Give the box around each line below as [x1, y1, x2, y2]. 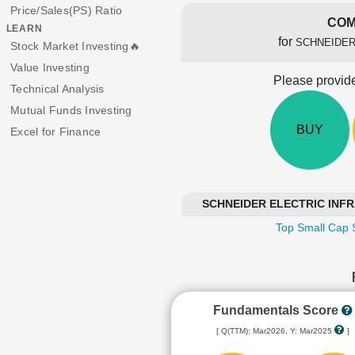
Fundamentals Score [212, 303, 342, 317]
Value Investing [10, 61, 90, 74]
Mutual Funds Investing [10, 104, 132, 116]
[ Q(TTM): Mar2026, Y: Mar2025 [216, 326, 334, 335]
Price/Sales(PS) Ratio [10, 4, 123, 17]
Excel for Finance [10, 125, 101, 138]
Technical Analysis [10, 82, 105, 95]
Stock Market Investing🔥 [10, 40, 140, 52]
